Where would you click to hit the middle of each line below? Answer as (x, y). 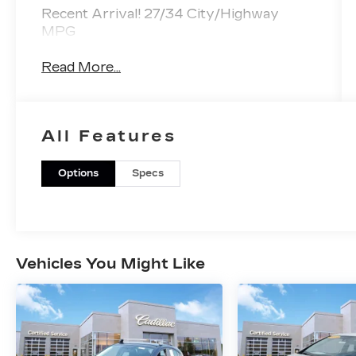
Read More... (81, 67)
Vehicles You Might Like (110, 264)
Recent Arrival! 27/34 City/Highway (161, 14)
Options (79, 173)
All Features (109, 135)
